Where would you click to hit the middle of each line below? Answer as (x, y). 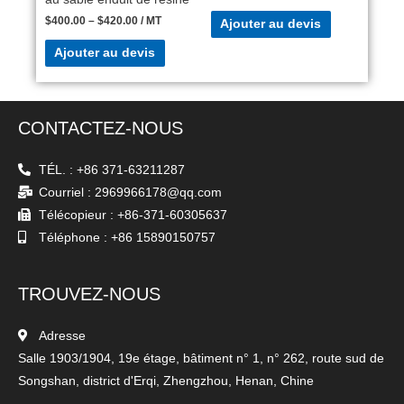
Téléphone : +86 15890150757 (127, 238)
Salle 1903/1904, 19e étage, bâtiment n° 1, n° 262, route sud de (201, 359)
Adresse (62, 336)
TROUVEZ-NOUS (89, 294)
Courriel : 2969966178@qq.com (130, 193)
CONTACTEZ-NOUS (101, 129)
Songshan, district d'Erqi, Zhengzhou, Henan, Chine (166, 381)
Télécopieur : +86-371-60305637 (133, 216)
